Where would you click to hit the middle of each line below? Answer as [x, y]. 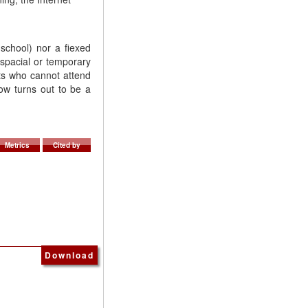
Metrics [17, 145]
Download [69, 255]
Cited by [67, 145]
